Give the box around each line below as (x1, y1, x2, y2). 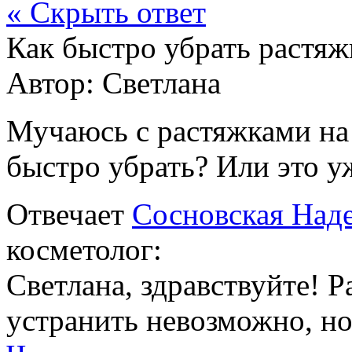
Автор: (6, 65, 102, 100)
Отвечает (6, 196, 132, 231)
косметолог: (6, 232, 162, 266)
